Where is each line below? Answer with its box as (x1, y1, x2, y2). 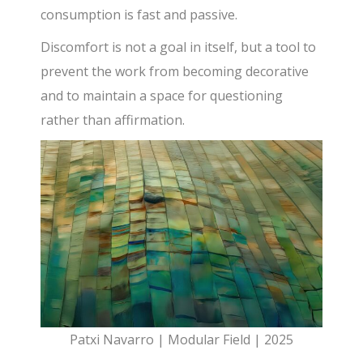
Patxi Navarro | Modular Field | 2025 (69, 331, 293, 349)
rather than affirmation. (41, 111, 186, 130)
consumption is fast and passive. (41, 6, 238, 24)
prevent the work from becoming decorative (41, 62, 310, 81)
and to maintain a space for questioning (41, 87, 284, 105)
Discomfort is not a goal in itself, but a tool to (41, 38, 317, 57)
